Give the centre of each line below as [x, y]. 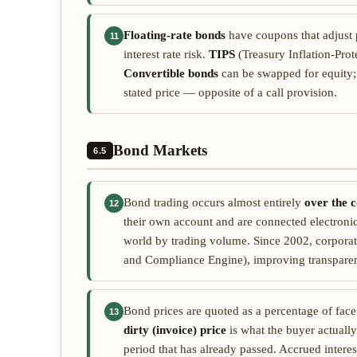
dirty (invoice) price [175, 330]
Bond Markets [160, 150]
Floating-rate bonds [175, 35]
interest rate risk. [166, 54]
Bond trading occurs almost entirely [214, 202]
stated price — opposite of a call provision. [230, 92]
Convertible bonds [171, 73]
